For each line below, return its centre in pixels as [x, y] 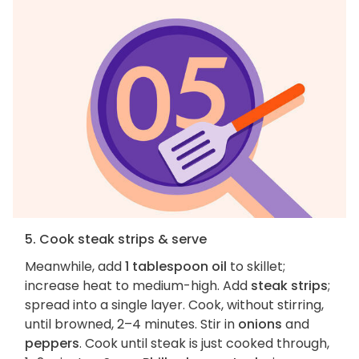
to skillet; [256, 267]
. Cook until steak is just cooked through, [204, 344]
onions [260, 325]
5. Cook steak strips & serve [116, 240]
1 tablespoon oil [176, 267]
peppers [52, 344]
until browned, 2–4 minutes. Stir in [131, 325]
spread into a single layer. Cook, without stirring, [174, 305]
